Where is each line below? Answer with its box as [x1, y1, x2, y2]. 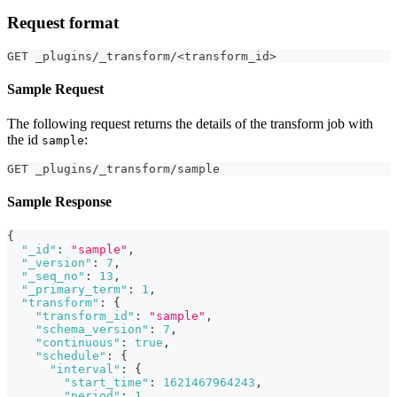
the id [7, 132, 42, 148]
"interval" [50, 362, 121, 376]
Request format [7, 12, 119, 32]
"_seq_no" [21, 269, 85, 283]
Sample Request [7, 81, 104, 97]
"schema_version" [35, 322, 149, 336]
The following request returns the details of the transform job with [7, 116, 373, 132]
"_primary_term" [21, 282, 128, 296]
